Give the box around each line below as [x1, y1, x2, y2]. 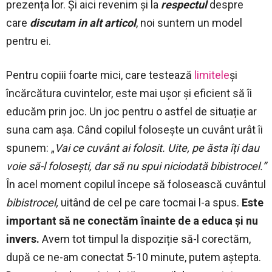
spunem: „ [6, 141, 55, 154]
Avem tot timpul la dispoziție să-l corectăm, [39, 232, 251, 245]
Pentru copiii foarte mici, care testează [6, 68, 194, 81]
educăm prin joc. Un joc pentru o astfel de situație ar [6, 104, 257, 118]
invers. [6, 232, 39, 245]
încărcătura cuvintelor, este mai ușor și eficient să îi [6, 86, 252, 100]
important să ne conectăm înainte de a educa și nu [6, 214, 258, 227]
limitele [194, 68, 229, 81]
